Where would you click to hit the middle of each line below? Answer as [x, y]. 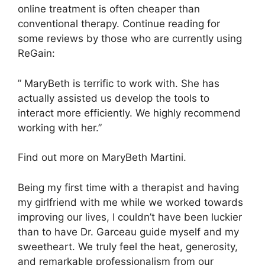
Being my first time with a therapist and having [128, 187]
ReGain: [36, 53]
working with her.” [60, 127]
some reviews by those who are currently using [130, 38]
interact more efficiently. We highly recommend [129, 113]
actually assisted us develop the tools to [114, 98]
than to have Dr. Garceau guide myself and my [128, 232]
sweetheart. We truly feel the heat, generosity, [128, 246]
